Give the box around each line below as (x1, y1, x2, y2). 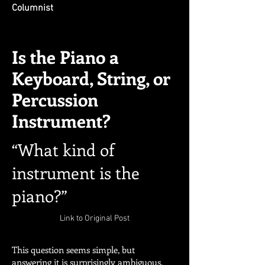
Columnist (12, 2, 53, 14)
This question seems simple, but (12, 244, 135, 256)
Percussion (12, 88, 98, 111)
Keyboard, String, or (12, 66, 170, 90)
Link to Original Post (60, 214, 130, 224)
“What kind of (12, 138, 114, 160)
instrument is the (12, 161, 140, 183)
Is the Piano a (12, 45, 119, 69)
